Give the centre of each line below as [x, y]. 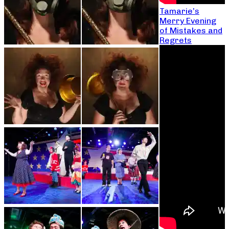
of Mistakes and [191, 31]
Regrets [176, 40]
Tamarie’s [179, 11]
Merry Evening [188, 21]
